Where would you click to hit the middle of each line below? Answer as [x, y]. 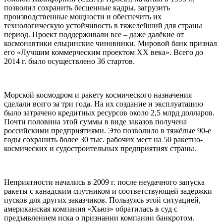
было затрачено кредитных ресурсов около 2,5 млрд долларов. [109, 113]
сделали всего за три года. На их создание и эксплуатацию [104, 104]
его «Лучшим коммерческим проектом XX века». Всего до [104, 53]
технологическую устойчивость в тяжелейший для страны [103, 26]
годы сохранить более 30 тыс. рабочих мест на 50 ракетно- [103, 140]
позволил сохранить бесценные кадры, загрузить [87, 8]
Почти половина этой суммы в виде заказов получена [95, 122]
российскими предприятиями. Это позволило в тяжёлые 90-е [108, 131]
